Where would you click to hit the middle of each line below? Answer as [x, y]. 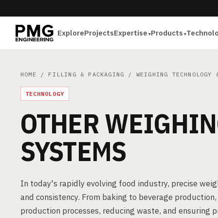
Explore [71, 33]
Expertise [131, 33]
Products [167, 33]
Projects [99, 33]
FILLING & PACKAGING [86, 74]
